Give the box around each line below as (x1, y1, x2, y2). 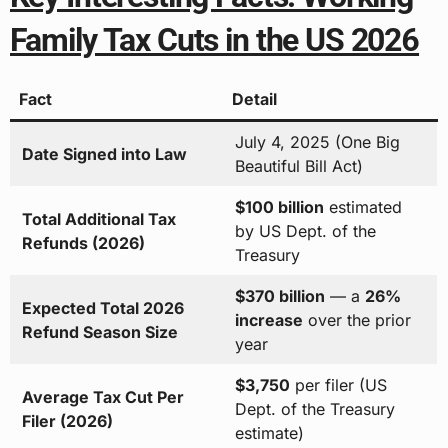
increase (234, 310, 303, 331)
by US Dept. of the (234, 221, 376, 242)
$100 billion (234, 197, 324, 218)
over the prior (302, 310, 411, 331)
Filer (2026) (21, 411, 113, 432)
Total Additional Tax (21, 209, 176, 230)
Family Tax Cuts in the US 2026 (9, 21, 420, 60)
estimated (323, 197, 402, 218)
